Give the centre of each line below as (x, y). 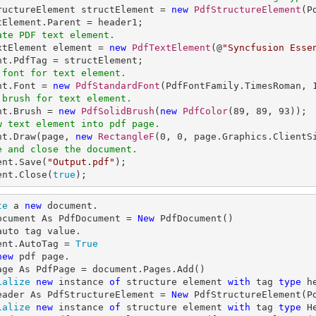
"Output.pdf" (81, 162)
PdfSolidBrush (118, 111)
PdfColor (205, 111)
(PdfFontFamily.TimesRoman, (236, 86)
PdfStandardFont (118, 86)
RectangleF (126, 136)
